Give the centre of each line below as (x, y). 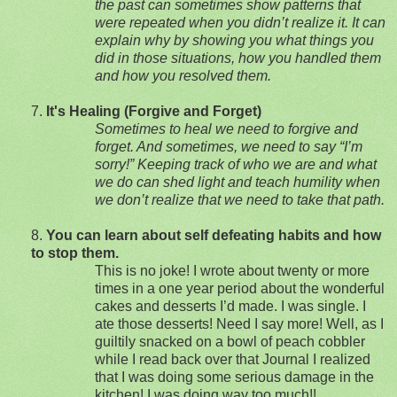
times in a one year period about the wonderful (240, 288)
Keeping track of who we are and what (257, 164)
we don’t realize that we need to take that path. (240, 199)
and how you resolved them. (183, 75)
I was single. (320, 306)
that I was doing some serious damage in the (234, 377)
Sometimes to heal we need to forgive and (226, 128)
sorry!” (116, 164)
